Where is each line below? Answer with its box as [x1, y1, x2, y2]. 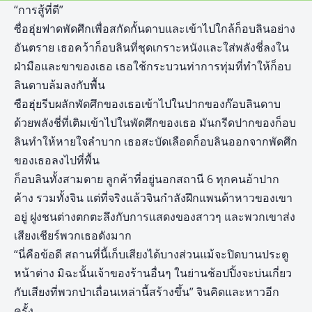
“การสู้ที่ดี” [14, 2, 63, 18]
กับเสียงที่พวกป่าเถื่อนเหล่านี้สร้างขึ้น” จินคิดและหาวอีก [14, 284, 279, 300]
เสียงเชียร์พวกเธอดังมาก [14, 228, 132, 244]
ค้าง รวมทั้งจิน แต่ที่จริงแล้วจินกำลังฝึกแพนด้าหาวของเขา [14, 190, 292, 206]
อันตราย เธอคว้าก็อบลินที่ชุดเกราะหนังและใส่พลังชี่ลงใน [14, 40, 289, 56]
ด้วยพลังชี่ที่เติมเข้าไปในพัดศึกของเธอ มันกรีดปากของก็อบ [14, 115, 296, 131]
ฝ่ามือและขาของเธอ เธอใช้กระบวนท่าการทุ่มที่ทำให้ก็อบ [14, 58, 291, 75]
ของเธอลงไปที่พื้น [14, 153, 100, 169]
